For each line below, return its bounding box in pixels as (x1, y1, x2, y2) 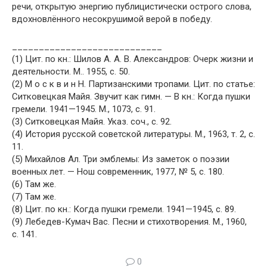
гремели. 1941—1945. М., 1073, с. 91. (12, 104, 156, 115)
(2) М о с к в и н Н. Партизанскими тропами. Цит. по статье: (12, 79, 255, 90)
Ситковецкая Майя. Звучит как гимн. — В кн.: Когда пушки (12, 91, 250, 103)
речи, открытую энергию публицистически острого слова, (12, 1, 252, 13)
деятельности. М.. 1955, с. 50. (12, 66, 130, 77)
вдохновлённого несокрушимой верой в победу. (12, 14, 212, 25)
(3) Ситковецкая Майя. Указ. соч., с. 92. (12, 116, 172, 128)
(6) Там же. (12, 179, 56, 190)
